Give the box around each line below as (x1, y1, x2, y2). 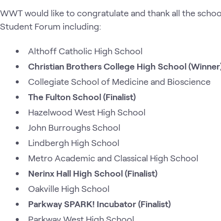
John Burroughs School (28, 121, 122, 133)
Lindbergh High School (28, 137, 119, 148)
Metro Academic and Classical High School (28, 152, 198, 163)
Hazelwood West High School (28, 106, 146, 117)
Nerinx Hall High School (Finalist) (28, 167, 157, 179)
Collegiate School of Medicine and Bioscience (28, 75, 211, 87)
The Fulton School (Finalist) (28, 91, 136, 102)
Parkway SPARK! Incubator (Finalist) (28, 198, 171, 209)
